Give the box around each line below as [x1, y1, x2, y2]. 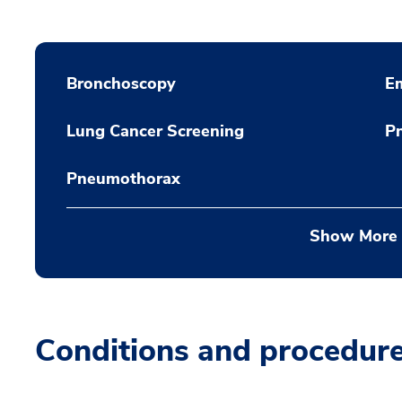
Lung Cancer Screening [66, 120, 244, 142]
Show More [309, 225, 398, 247]
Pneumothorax [66, 168, 180, 189]
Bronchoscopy [66, 73, 176, 94]
